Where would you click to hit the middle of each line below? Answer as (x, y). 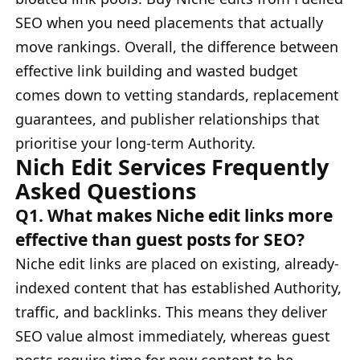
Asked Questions (106, 190)
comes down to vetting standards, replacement (177, 94)
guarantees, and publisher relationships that (168, 119)
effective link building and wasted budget (157, 70)
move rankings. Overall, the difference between (177, 46)
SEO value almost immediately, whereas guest (173, 335)
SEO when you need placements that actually (169, 22)
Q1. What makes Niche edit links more (174, 215)
